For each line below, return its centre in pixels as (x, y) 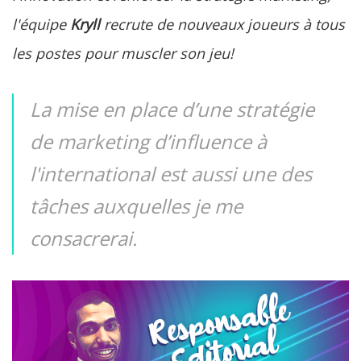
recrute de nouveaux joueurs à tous (222, 24)
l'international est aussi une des (171, 174)
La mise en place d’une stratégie (172, 109)
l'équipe (41, 24)
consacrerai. (83, 238)
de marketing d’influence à (148, 141)
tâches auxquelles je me (136, 206)
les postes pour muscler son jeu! (123, 53)
